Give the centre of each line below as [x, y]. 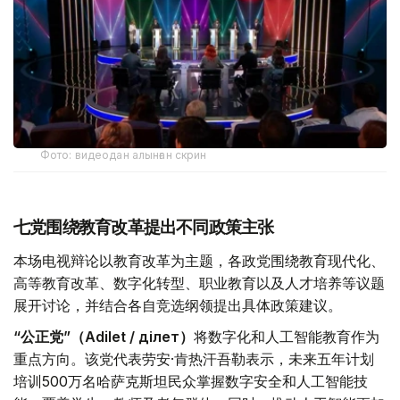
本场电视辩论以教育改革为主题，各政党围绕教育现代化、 [199, 261]
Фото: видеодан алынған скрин [124, 155]
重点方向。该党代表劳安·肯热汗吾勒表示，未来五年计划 [194, 359]
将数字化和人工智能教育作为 [287, 337]
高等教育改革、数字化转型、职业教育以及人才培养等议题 [199, 283]
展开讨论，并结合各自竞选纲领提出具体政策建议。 [178, 306]
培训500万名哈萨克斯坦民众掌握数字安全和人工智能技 [191, 382]
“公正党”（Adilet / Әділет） [104, 337]
